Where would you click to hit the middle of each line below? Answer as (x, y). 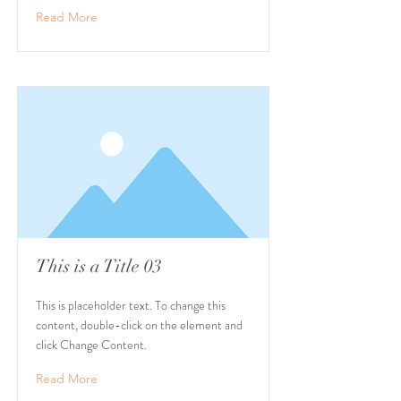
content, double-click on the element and (139, 325)
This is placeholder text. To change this (131, 305)
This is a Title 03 (99, 266)
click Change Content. (91, 345)
